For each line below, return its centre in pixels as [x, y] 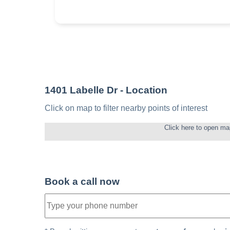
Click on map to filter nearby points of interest [126, 108]
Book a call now [82, 181]
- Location [142, 90]
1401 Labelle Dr [81, 90]
